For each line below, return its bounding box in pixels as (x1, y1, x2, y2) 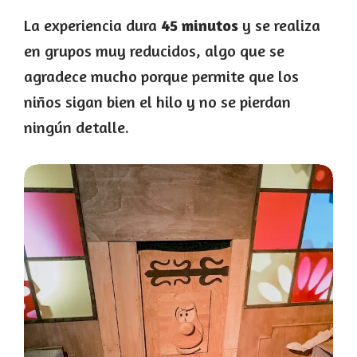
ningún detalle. (24, 117, 129, 138)
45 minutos (161, 15, 238, 36)
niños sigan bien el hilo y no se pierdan (24, 92, 291, 112)
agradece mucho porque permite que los (24, 66, 299, 87)
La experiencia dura (24, 15, 161, 36)
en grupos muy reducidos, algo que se (24, 41, 284, 61)
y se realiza (238, 15, 320, 36)
